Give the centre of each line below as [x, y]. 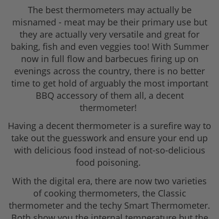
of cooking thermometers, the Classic [109, 193]
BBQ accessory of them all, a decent [109, 95]
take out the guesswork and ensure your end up [109, 138]
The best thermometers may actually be [109, 10]
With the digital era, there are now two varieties [109, 181]
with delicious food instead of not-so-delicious [109, 150]
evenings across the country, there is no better [109, 71]
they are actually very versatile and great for [109, 34]
